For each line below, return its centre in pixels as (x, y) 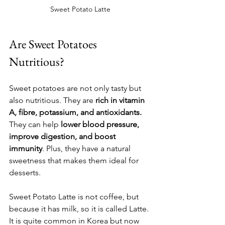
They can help (35, 124)
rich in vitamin (121, 100)
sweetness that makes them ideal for (75, 160)
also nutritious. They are (52, 100)
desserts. (25, 172)
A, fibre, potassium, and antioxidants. (75, 112)
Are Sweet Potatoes (54, 44)
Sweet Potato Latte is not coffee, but (75, 196)
